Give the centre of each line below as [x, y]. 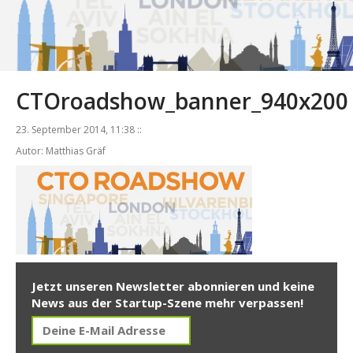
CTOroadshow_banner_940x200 [182, 101]
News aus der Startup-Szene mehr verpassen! [167, 303]
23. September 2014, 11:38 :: [79, 130]
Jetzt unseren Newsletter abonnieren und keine [173, 286]
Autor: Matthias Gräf [61, 151]
